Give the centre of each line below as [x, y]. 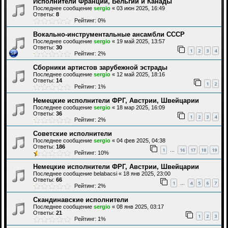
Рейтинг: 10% [90, 153]
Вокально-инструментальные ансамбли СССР [109, 35]
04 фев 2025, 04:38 [141, 141]
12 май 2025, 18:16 [141, 75]
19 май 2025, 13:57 [141, 41]
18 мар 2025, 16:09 [141, 108]
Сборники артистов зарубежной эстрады [100, 68]
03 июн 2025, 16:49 [141, 8]
